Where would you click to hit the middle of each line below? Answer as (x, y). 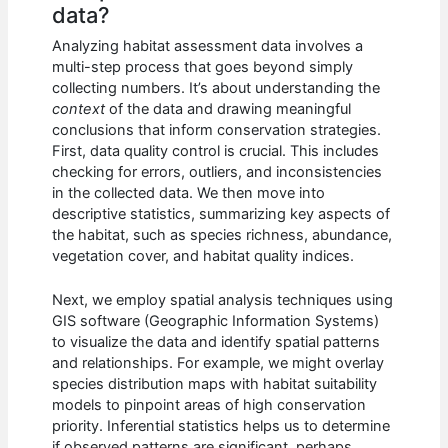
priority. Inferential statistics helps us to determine (221, 426)
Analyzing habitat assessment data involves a (208, 45)
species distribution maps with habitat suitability (215, 384)
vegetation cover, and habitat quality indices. (203, 255)
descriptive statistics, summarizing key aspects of (221, 213)
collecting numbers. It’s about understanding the (216, 87)
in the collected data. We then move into (189, 192)
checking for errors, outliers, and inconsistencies (217, 171)
